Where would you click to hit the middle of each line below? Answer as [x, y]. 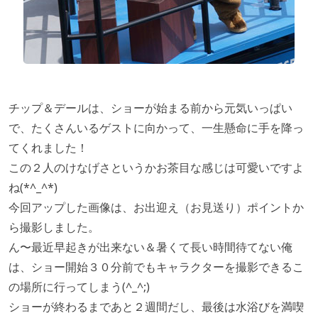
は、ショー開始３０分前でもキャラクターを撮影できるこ [156, 267]
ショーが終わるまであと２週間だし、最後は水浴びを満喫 [156, 307]
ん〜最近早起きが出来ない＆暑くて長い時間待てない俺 [150, 247]
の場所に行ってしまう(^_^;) [79, 287]
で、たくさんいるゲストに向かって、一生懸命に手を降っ [156, 128]
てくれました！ [48, 148]
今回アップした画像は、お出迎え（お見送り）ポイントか [156, 208]
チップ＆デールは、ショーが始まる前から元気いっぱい [150, 108]
